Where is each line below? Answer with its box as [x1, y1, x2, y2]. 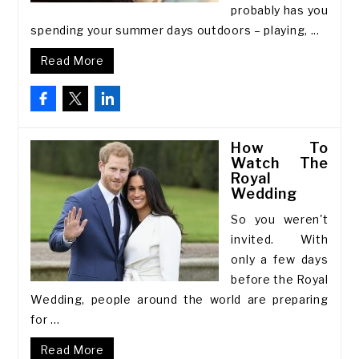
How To [231, 139, 329, 156]
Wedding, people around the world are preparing [30, 292, 329, 306]
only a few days [231, 252, 329, 266]
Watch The [231, 155, 329, 171]
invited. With [231, 232, 329, 246]
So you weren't [231, 212, 329, 226]
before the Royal [231, 272, 329, 286]
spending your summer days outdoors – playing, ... [30, 23, 320, 37]
